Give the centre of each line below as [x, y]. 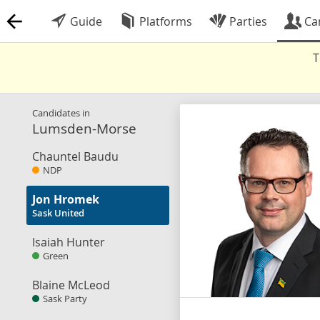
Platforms [164, 21]
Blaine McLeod [71, 285]
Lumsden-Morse [84, 128]
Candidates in [61, 113]
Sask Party [65, 299]
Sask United [58, 213]
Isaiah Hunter [69, 242]
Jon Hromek [66, 199]
